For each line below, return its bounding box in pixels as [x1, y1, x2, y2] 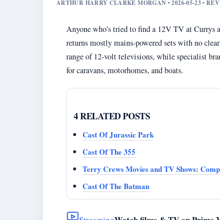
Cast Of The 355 [82, 146, 136, 157]
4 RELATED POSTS [74, 110, 150, 122]
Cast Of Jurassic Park [82, 129, 154, 140]
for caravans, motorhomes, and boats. [66, 65, 183, 76]
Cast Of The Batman [82, 181, 149, 192]
